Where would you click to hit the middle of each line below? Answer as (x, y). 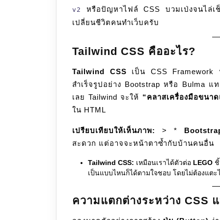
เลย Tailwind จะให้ (107, 97)
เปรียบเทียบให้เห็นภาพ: (114, 131)
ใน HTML (89, 110)
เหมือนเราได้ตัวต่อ (164, 163)
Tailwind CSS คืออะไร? (134, 52)
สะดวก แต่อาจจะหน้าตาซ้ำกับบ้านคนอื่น (143, 143)
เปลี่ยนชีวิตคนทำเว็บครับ (116, 23)
